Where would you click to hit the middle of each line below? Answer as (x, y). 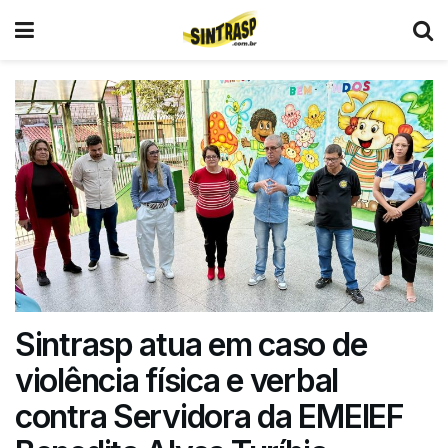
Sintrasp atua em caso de (191, 345)
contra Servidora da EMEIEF (209, 417)
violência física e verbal (176, 381)
